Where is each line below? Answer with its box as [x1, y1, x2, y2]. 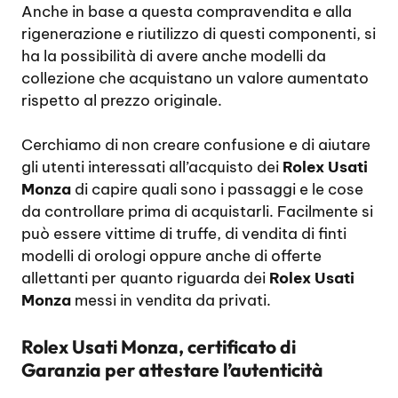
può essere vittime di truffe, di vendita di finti [21, 224, 346, 244]
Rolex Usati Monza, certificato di [21, 334, 296, 358]
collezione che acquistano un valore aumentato [21, 68, 369, 88]
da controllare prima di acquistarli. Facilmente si [21, 202, 373, 222]
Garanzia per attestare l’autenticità [21, 357, 323, 381]
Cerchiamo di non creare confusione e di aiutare [21, 135, 370, 155]
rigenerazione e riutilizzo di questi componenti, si [21, 23, 376, 44]
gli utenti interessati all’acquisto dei [21, 157, 283, 178]
